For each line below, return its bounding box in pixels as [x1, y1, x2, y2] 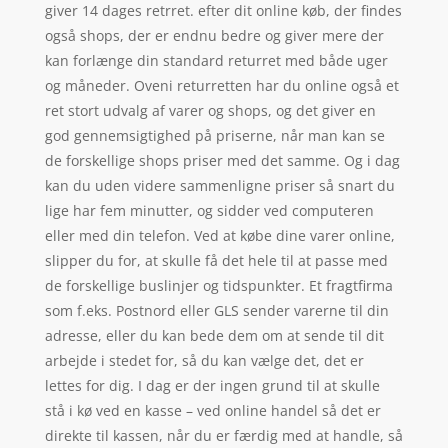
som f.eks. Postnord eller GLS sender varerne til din [44, 300, 389, 320]
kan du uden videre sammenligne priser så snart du [44, 175, 395, 195]
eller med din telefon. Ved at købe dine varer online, [44, 225, 395, 245]
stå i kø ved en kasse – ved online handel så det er [44, 400, 381, 420]
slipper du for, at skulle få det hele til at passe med [44, 250, 388, 270]
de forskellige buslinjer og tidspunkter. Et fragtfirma [44, 275, 393, 295]
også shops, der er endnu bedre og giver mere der [44, 25, 384, 45]
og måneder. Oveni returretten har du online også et [44, 75, 399, 95]
